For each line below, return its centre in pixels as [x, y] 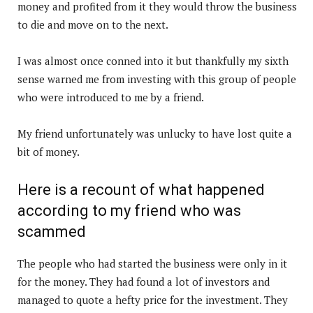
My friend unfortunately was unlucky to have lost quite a [155, 133]
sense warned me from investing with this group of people [157, 79]
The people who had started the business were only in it [152, 263]
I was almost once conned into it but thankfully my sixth [153, 60]
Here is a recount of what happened [141, 189]
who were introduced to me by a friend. [111, 97]
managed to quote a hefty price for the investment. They [153, 299]
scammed [52, 231]
